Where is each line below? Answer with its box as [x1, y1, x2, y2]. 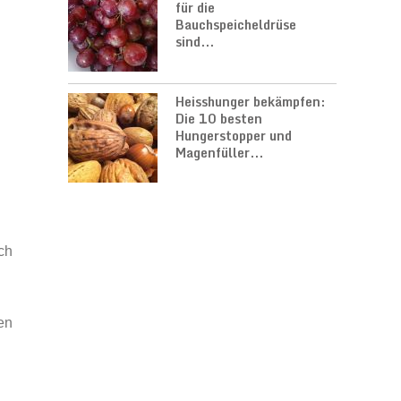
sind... [175, 31, 214, 52]
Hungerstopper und [175, 125, 292, 146]
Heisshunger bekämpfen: [175, 91, 325, 112]
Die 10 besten [175, 108, 262, 129]
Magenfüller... [175, 142, 263, 163]
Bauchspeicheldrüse [175, 14, 296, 35]
